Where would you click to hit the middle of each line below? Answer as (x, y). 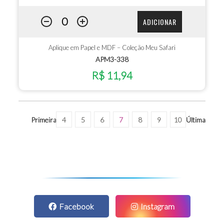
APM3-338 (112, 59)
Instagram (157, 206)
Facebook (76, 206)
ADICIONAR (159, 21)
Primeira (43, 119)
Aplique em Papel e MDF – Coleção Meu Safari (112, 48)
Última (195, 119)
